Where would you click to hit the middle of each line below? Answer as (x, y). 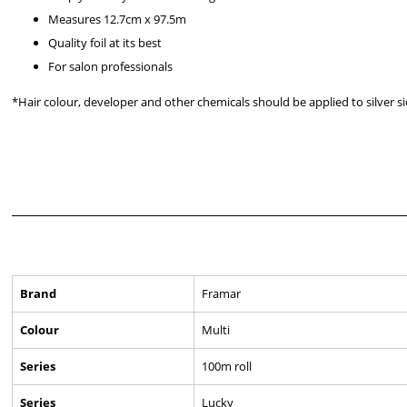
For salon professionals (111, 66)
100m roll (227, 366)
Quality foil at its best (105, 43)
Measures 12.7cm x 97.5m (118, 19)
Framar (222, 293)
